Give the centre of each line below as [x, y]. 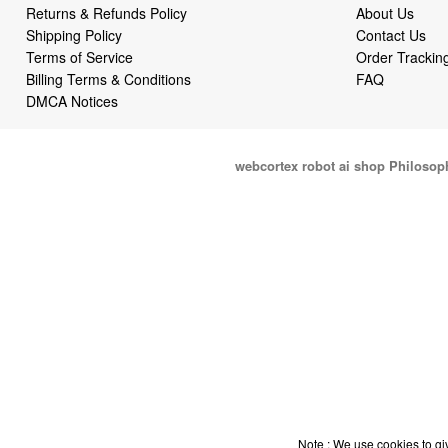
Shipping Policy [76, 34]
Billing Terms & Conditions [109, 78]
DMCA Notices [72, 100]
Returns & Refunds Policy [107, 12]
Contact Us [390, 34]
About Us [384, 12]
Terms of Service [80, 56]
